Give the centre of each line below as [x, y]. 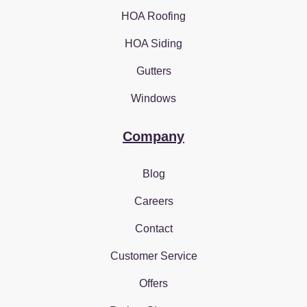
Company [153, 136]
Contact [153, 228]
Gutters [153, 71]
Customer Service [153, 256]
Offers [153, 283]
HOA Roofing [153, 16]
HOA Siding [153, 43]
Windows [153, 98]
